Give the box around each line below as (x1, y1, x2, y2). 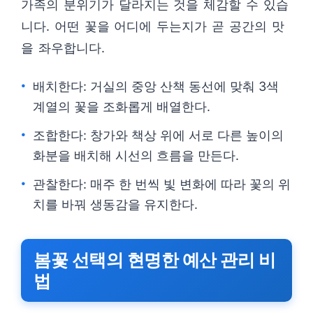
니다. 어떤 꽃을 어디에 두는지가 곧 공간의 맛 (21, 19, 284, 34)
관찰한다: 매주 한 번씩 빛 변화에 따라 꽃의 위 (33, 177, 291, 191)
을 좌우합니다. (21, 41, 105, 55)
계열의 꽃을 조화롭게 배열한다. (33, 99, 210, 114)
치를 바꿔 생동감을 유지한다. (33, 197, 198, 212)
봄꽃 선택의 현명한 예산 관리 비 (34, 249, 275, 270)
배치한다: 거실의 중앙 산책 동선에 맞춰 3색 (33, 79, 279, 94)
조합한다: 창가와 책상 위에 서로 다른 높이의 (33, 128, 284, 143)
